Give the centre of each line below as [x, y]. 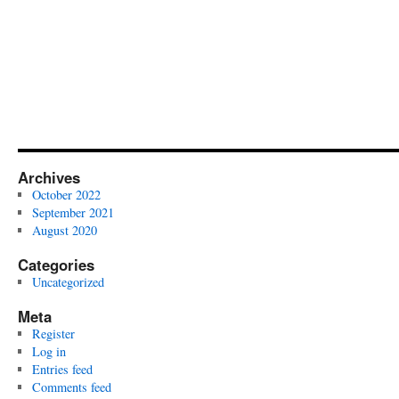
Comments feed [71, 387]
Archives [49, 177]
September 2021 [73, 212]
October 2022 [66, 195]
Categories [56, 265]
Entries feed [62, 369]
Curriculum [297, 24]
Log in [49, 351]
